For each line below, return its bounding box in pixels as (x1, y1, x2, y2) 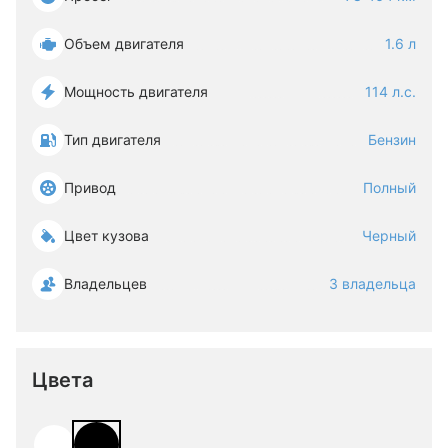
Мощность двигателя (64, 83, 208, 100)
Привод (64, 179, 116, 196)
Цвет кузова (64, 227, 149, 244)
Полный (363, 179, 416, 196)
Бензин (368, 131, 416, 148)
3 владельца (329, 275, 416, 292)
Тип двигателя (64, 131, 161, 148)
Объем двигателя (64, 35, 184, 52)
